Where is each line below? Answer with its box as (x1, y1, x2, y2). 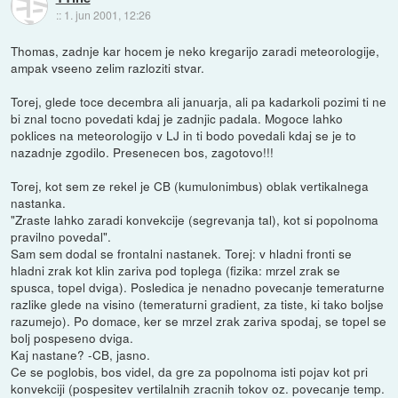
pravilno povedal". (11, 227, 112, 245)
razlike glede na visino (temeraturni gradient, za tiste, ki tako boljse (11, 294, 385, 313)
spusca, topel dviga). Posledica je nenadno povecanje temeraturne (11, 277, 386, 296)
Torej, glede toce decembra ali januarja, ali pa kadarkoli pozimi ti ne (11, 92, 387, 110)
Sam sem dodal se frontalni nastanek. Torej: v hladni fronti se (11, 243, 353, 262)
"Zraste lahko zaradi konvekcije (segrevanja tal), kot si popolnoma (11, 210, 379, 228)
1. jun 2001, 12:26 (63, 7, 151, 23)
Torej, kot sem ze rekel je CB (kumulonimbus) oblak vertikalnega (11, 176, 370, 195)
